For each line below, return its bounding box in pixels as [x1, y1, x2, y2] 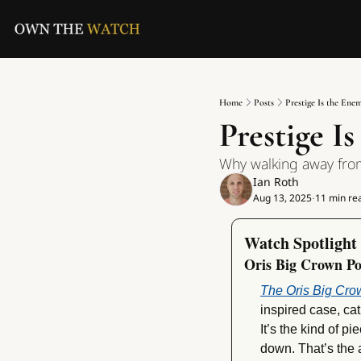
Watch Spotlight [244, 231, 357, 255]
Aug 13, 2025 [253, 191, 312, 205]
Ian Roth [253, 174, 299, 189]
